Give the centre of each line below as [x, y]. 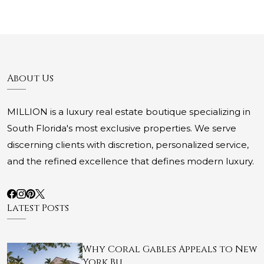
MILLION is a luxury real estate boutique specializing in [129, 112]
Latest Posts [38, 208]
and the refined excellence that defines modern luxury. [131, 161]
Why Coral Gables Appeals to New [170, 250]
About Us [30, 79]
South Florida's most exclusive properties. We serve [122, 128]
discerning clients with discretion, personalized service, [128, 145]
